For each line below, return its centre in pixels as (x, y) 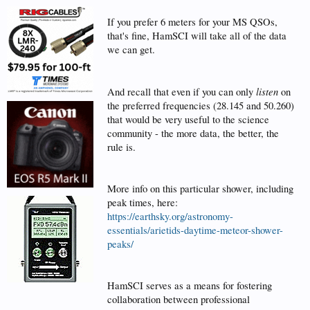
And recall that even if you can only (182, 92)
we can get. (131, 49)
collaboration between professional (179, 299)
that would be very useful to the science (188, 119)
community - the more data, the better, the (193, 133)
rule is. (121, 147)
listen (267, 91)
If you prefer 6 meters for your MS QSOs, (192, 22)
